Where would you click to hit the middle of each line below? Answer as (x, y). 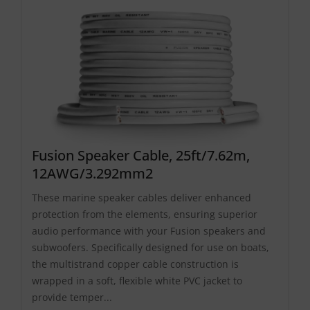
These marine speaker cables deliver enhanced (142, 197)
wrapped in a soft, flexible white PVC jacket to (137, 280)
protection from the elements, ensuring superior (145, 214)
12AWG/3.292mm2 (92, 173)
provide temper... (72, 297)
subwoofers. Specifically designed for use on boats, (151, 247)
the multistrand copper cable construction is (135, 264)
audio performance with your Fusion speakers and (149, 230)
